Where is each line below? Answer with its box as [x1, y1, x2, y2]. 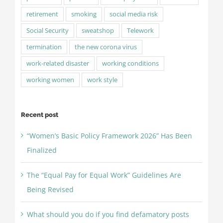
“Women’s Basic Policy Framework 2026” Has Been [26, 130, 192, 140]
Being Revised [26, 184, 74, 194]
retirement [26, 10, 58, 19]
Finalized [26, 145, 57, 155]
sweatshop [81, 26, 114, 35]
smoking [71, 10, 97, 19]
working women [26, 76, 74, 85]
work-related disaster [26, 59, 89, 68]
